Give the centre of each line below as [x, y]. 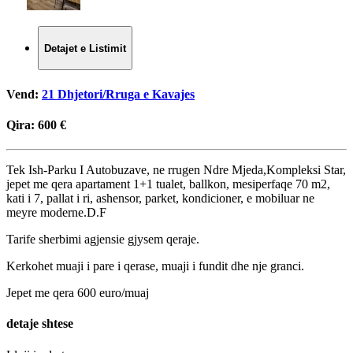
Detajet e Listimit [85, 48]
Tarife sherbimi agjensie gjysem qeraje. [103, 240]
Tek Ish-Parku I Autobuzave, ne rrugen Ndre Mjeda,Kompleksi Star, [176, 170]
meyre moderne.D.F [56, 213]
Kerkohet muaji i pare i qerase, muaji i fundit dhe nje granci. [155, 266]
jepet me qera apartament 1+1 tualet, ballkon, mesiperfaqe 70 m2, [168, 184]
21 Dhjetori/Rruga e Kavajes [118, 94]
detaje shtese [40, 324]
